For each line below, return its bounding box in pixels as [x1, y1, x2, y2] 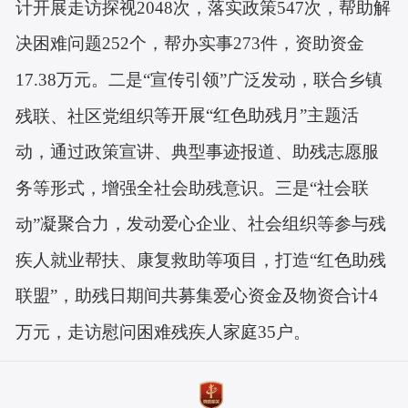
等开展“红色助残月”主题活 [154, 106, 360, 126]
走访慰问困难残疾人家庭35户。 [67, 322, 311, 342]
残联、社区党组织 [15, 106, 155, 126]
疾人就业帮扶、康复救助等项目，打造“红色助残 [15, 250, 387, 270]
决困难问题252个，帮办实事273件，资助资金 [15, 33, 365, 53]
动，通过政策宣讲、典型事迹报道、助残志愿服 [15, 141, 380, 161]
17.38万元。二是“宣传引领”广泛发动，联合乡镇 [15, 69, 383, 89]
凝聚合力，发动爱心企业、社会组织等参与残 [40, 214, 387, 234]
